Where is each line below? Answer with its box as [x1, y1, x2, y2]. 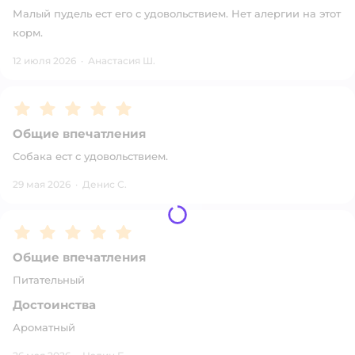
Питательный [13, 273, 85, 286]
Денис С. [82, 178, 127, 190]
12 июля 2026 [13, 55, 76, 67]
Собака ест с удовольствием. [13, 150, 168, 162]
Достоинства [13, 297, 96, 312]
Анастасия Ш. [88, 55, 155, 67]
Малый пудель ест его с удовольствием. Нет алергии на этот [13, 7, 341, 20]
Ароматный [13, 321, 75, 334]
